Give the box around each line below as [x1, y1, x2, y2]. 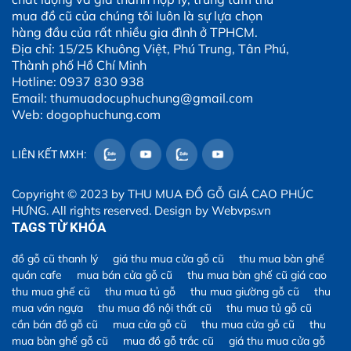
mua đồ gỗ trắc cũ [123, 334, 214, 348]
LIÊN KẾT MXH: [12, 147, 86, 161]
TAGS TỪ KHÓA [12, 219, 106, 235]
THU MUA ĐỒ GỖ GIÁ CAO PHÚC [128, 186, 313, 201]
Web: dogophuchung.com [12, 107, 161, 122]
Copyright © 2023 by [12, 186, 128, 201]
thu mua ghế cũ [12, 284, 90, 299]
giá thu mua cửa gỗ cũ [113, 251, 224, 266]
